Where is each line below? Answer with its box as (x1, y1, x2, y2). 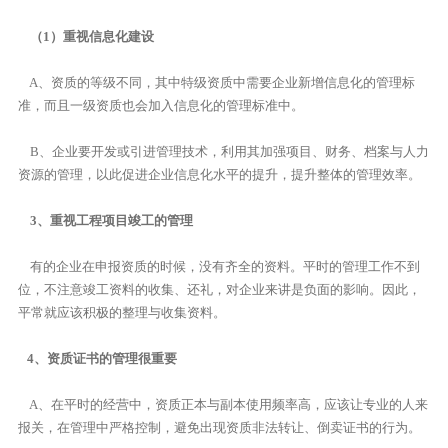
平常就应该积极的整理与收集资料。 (17, 304, 226, 320)
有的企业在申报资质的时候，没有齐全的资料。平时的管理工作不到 (17, 258, 420, 274)
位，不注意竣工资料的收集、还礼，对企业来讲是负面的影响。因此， (17, 281, 421, 297)
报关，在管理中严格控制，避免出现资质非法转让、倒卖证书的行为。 (17, 419, 421, 435)
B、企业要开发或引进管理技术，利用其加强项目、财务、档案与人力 (17, 143, 429, 159)
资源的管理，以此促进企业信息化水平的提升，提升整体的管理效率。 (17, 166, 421, 182)
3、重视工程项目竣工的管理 (17, 212, 193, 228)
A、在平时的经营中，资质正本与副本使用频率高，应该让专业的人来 (17, 396, 428, 412)
